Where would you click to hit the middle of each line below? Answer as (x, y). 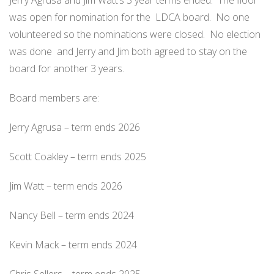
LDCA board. (183, 17)
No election (235, 35)
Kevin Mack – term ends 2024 (73, 245)
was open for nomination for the (80, 17)
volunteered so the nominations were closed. (107, 35)
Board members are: (54, 98)
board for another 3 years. (68, 69)
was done (31, 52)
